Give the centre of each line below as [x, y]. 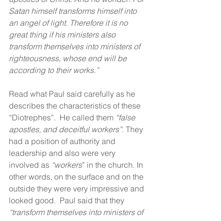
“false [126, 117]
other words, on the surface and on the [77, 176]
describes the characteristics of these [76, 105]
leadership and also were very [63, 153]
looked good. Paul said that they [68, 200]
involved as [30, 165]
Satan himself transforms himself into [74, 11]
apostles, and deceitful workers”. [66, 129]
